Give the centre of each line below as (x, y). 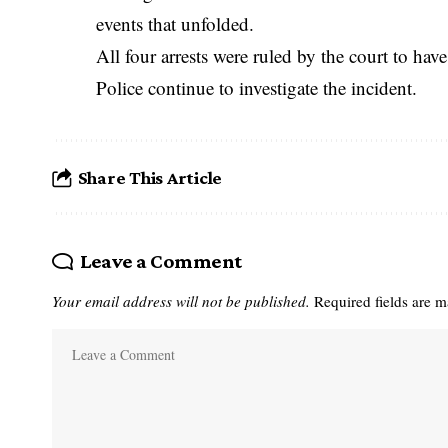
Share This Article (150, 177)
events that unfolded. (175, 23)
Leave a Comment (160, 261)
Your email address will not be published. (181, 301)
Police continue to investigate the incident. (257, 87)
